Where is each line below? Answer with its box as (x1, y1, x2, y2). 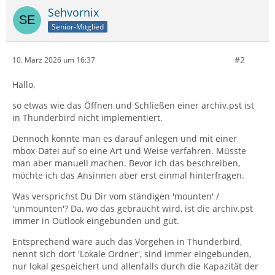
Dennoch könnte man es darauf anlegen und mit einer (12, 132, 237, 144)
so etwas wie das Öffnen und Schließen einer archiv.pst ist (12, 99, 254, 111)
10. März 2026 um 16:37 (12, 55, 95, 66)
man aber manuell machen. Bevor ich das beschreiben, (12, 157, 240, 169)
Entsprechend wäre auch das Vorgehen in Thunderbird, (12, 235, 242, 247)
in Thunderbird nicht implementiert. (12, 111, 163, 123)
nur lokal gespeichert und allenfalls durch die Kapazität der (12, 260, 258, 272)
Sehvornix (48, 4, 99, 20)
